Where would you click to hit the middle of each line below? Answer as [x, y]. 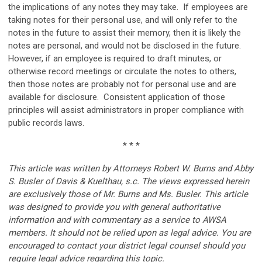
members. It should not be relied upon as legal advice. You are [130, 233]
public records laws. [47, 123]
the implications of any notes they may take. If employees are [128, 7]
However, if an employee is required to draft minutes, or [115, 59]
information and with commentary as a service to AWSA [117, 220]
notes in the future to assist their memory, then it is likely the [125, 33]
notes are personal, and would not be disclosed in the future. [125, 46]
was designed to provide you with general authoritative [114, 207]
